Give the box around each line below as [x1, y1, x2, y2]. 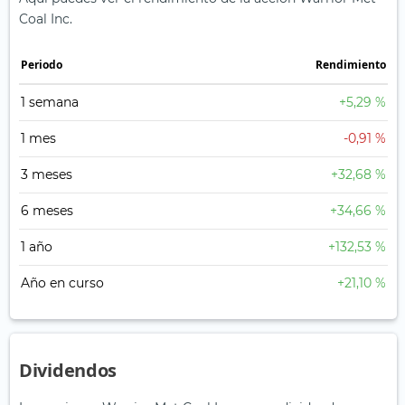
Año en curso [21, 275, 104, 292]
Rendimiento [316, 57, 386, 73]
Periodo [21, 57, 62, 73]
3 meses [21, 166, 72, 184]
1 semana [21, 94, 79, 111]
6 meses [21, 202, 73, 220]
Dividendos [19, 358, 117, 383]
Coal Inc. [19, 11, 72, 28]
